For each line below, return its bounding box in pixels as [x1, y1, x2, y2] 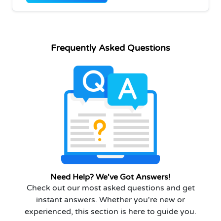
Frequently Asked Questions [51, 42, 170, 53]
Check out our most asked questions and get [26, 183, 195, 193]
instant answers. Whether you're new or [36, 194, 185, 205]
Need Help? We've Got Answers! [50, 172, 171, 182]
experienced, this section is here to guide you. [25, 206, 196, 217]
